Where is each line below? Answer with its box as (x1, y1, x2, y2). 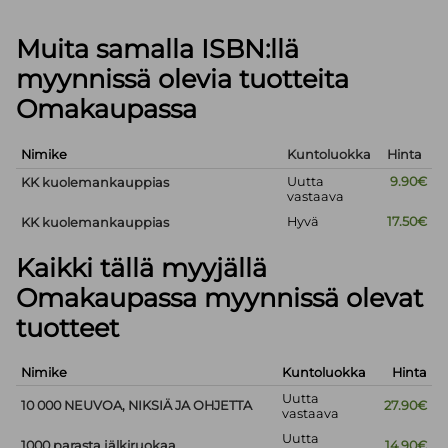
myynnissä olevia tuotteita (16, 63, 350, 95)
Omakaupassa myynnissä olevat (16, 282, 424, 314)
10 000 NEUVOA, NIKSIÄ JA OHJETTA (21, 398, 253, 414)
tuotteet (16, 312, 120, 344)
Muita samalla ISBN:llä (16, 33, 300, 65)
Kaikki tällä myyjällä (16, 252, 268, 284)
